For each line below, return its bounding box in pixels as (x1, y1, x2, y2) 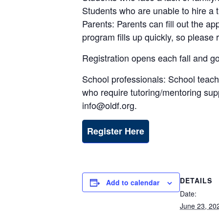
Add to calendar (106, 177, 159, 187)
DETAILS (180, 175, 212, 185)
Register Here (87, 125, 144, 137)
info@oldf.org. (82, 99, 137, 111)
